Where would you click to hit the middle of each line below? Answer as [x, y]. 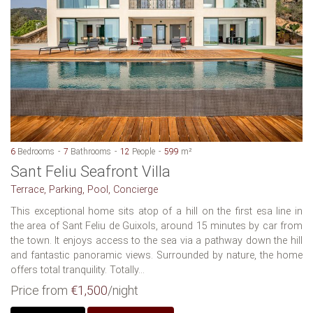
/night [123, 290]
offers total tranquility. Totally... [78, 270]
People [143, 151]
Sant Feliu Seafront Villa [90, 171]
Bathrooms [90, 151]
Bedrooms [35, 151]
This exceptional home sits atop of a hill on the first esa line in [156, 211]
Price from [41, 290]
